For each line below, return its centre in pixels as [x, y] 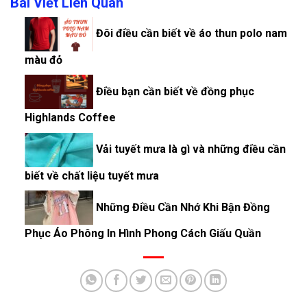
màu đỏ [43, 60]
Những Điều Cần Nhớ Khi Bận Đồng [181, 207]
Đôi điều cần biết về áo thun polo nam [190, 33]
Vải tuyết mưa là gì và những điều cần [189, 149]
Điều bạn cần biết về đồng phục [173, 91]
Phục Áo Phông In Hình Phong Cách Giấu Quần [143, 234]
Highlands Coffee [70, 118]
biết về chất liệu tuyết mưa [91, 175]
